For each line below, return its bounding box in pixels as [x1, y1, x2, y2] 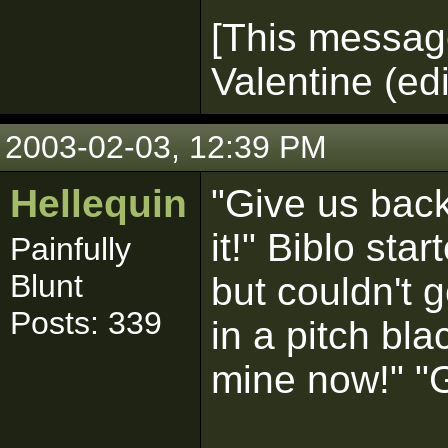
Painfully [10, 231, 131, 267]
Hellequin [10, 182, 187, 225]
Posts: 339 [10, 305, 162, 341]
